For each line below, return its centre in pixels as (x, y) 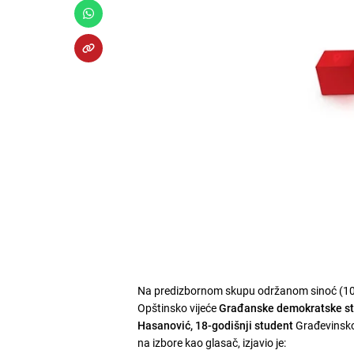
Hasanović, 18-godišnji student (216, 325)
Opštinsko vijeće (179, 307)
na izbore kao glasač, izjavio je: (212, 342)
